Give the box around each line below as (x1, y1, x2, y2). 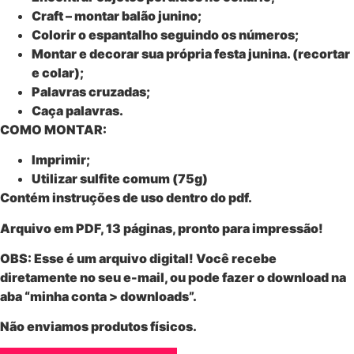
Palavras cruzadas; (32, 83, 150, 100)
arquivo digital (99, 250, 189, 266)
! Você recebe (189, 250, 277, 266)
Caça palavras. (32, 102, 123, 119)
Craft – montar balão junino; (32, 7, 201, 24)
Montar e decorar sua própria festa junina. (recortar (32, 45, 350, 62)
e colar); (32, 64, 84, 81)
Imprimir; (32, 152, 90, 168)
